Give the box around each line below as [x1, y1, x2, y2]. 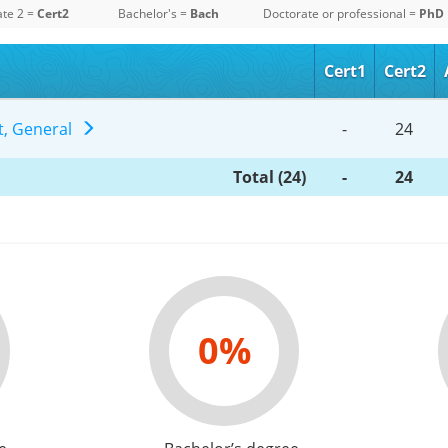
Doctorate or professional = [262, 4, 419, 22]
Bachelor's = [117, 4, 190, 22]
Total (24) [233, 165, 306, 188]
